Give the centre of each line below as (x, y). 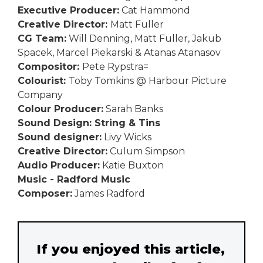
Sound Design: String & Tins (89, 123)
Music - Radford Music (74, 179)
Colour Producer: (60, 109)
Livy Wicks (127, 137)
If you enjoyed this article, (131, 249)
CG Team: (42, 38)
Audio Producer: (59, 165)
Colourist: (43, 80)
